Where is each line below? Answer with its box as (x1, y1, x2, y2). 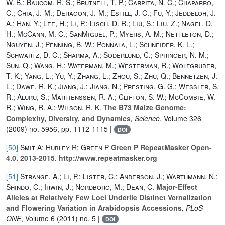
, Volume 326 (160, 113, 201, 123)
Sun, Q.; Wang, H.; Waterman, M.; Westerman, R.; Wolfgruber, (6, 60, 216, 70)
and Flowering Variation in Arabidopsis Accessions (6, 202, 182, 213)
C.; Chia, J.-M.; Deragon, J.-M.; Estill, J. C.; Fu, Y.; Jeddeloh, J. (6, 7, 216, 18)
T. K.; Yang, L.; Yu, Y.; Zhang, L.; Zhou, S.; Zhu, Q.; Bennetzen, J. (6, 70, 217, 81)
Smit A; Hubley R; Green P (20, 142, 111, 152)
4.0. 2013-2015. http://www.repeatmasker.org (6, 152, 157, 163)
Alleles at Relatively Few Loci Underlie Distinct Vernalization (6, 192, 212, 202)
